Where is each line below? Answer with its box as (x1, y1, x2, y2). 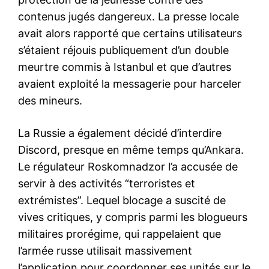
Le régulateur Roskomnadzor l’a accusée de (18, 160, 238, 174)
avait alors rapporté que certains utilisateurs (18, 27, 242, 40)
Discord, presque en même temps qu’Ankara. (18, 144, 244, 157)
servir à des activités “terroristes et (18, 177, 195, 190)
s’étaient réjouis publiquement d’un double (18, 44, 229, 57)
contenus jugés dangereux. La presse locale (18, 10, 239, 23)
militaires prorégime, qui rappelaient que (18, 228, 221, 241)
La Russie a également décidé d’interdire (18, 127, 222, 140)
